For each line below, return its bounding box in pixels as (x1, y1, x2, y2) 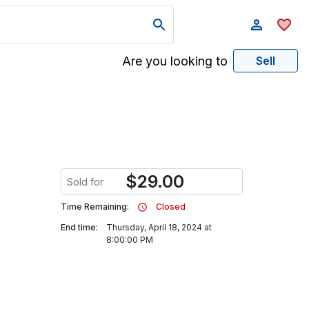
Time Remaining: (61, 201, 129, 212)
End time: (61, 222, 98, 232)
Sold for (67, 176, 103, 188)
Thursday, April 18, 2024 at (106, 222, 212, 232)
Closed (156, 201, 186, 212)
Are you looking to (122, 53, 228, 68)
